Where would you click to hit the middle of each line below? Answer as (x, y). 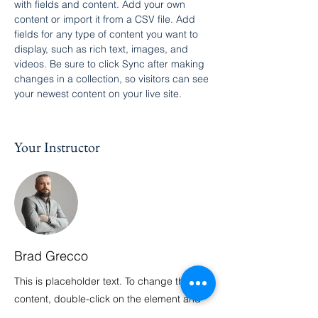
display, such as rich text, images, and (103, 49)
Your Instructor (57, 147)
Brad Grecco (51, 256)
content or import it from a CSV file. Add (106, 19)
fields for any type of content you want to (108, 34)
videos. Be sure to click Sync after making (111, 64)
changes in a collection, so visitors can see (113, 79)
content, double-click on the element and (108, 299)
